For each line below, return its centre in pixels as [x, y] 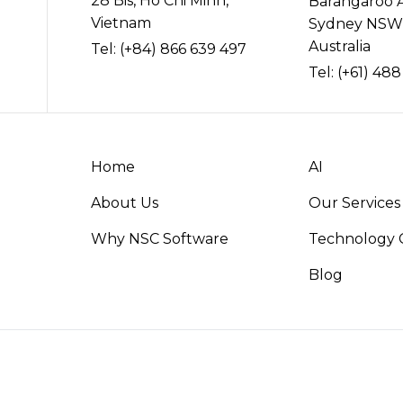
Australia [339, 46]
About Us [125, 203]
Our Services [354, 203]
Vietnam [121, 23]
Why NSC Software [160, 239]
